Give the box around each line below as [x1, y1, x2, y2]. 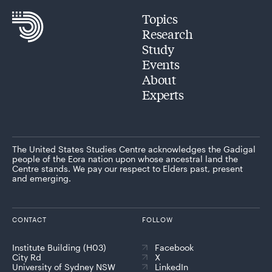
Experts [142, 86, 184, 103]
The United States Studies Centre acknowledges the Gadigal [12, 143, 256, 154]
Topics [142, 10, 178, 27]
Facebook [155, 242, 194, 253]
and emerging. [12, 172, 71, 183]
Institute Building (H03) [12, 242, 106, 253]
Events [142, 55, 180, 72]
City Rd [12, 251, 41, 262]
